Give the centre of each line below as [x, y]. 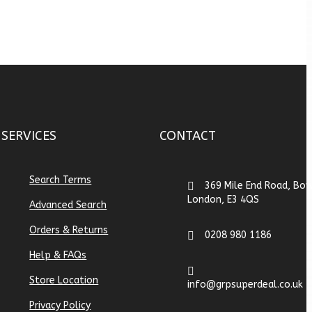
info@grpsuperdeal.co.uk [245, 284]
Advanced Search [68, 205]
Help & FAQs [58, 255]
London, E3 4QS [223, 200]
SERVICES [29, 136]
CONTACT [187, 136]
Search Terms [61, 180]
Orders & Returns [69, 230]
